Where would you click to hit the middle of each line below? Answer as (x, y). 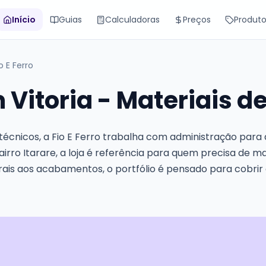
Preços (197, 20)
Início (24, 20)
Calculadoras (132, 20)
